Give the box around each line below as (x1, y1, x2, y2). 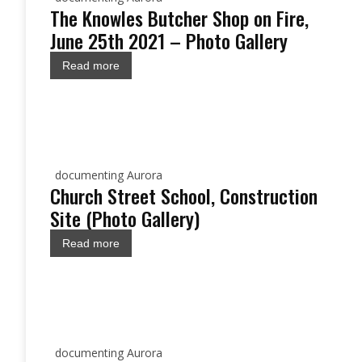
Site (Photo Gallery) (50, 204, 200, 233)
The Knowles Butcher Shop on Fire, (50, 3, 309, 32)
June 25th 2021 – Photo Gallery (50, 26, 288, 55)
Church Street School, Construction (50, 181, 318, 210)
